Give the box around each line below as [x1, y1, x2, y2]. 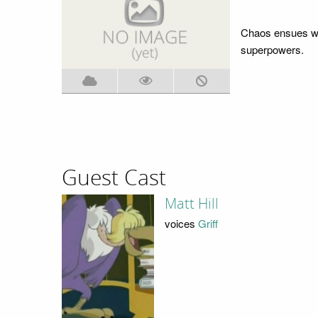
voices [164, 216, 198, 231]
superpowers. [240, 41, 304, 57]
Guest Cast [62, 165, 166, 191]
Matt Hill [164, 194, 219, 212]
